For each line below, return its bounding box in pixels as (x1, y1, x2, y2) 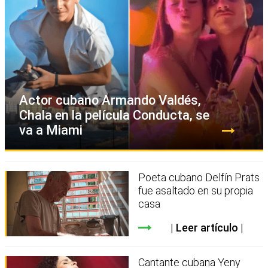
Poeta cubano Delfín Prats (138, 171, 260, 184)
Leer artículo (175, 221, 238, 234)
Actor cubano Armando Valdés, (19, 93, 201, 108)
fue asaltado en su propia (138, 184, 254, 197)
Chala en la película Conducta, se (19, 108, 209, 123)
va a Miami (19, 123, 83, 138)
